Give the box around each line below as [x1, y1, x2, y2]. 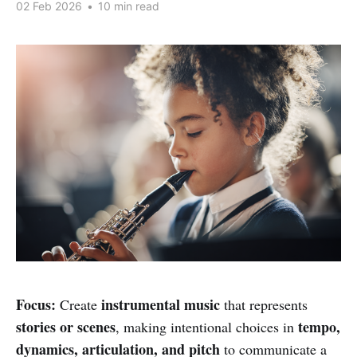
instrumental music [101, 293, 220, 315]
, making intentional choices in [116, 316, 298, 336]
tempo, [298, 316, 340, 337]
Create [56, 294, 101, 314]
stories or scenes [16, 316, 116, 337]
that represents [220, 294, 308, 314]
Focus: [16, 293, 56, 315]
